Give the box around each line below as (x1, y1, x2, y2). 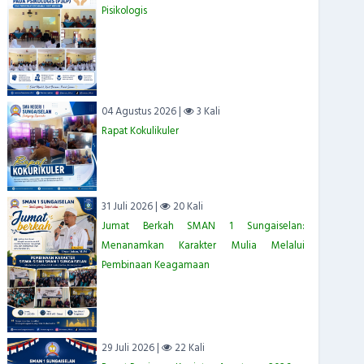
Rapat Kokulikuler (101, 123, 179, 140)
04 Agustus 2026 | (101, 103, 184, 120)
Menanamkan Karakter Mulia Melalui (101, 237, 305, 254)
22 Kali (171, 340, 205, 357)
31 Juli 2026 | (101, 198, 160, 215)
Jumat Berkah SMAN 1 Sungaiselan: (101, 218, 305, 235)
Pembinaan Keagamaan (101, 257, 210, 274)
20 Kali (170, 198, 203, 215)
